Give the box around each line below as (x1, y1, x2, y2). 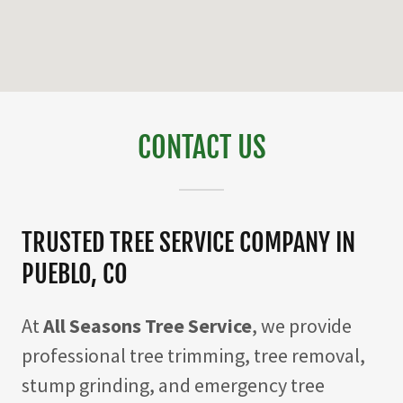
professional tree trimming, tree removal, (22, 342, 365, 368)
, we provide (252, 312, 352, 338)
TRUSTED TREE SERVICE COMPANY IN (22, 226, 355, 258)
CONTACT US (137, 129, 266, 166)
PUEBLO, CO (22, 257, 128, 290)
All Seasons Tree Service (43, 312, 252, 338)
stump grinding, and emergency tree (22, 372, 325, 398)
